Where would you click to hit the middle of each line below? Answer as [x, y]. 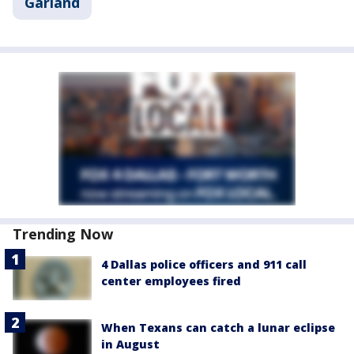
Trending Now [63, 234]
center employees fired [171, 281]
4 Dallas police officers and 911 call [204, 264]
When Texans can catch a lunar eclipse [218, 328]
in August [130, 345]
